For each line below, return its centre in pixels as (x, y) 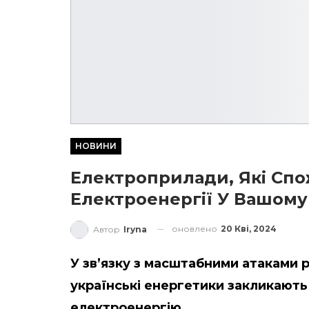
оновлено (196, 228)
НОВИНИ (96, 146)
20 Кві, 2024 (249, 228)
